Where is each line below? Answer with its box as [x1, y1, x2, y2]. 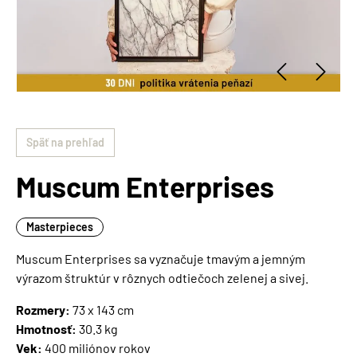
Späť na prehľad [26, 135, 104, 150]
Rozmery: [16, 302, 70, 318]
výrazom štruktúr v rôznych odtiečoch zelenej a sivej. [16, 270, 308, 286]
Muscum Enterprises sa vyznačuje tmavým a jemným [16, 251, 305, 267]
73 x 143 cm [70, 302, 134, 318]
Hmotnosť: [16, 321, 76, 337]
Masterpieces [26, 220, 93, 234]
